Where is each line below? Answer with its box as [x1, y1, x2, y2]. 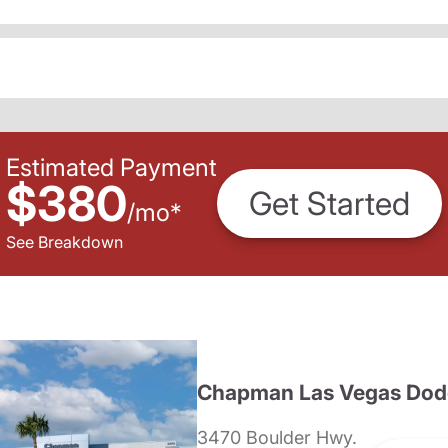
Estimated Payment [6, 152, 217, 182]
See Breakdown [6, 231, 123, 252]
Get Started [249, 184, 410, 224]
